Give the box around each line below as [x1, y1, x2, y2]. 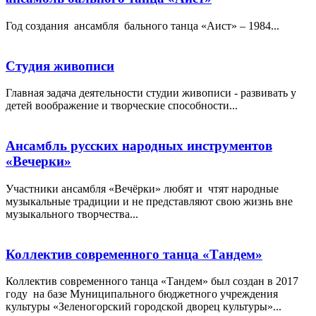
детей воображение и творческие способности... [6, 99, 238, 112]
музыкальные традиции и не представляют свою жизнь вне [6, 195, 293, 207]
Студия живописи [6, 58, 114, 73]
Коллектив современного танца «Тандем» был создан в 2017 [6, 275, 298, 288]
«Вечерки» [6, 154, 71, 169]
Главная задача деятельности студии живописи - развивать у [6, 87, 296, 99]
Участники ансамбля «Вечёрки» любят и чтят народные [6, 182, 279, 195]
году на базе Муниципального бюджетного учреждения [6, 288, 278, 300]
